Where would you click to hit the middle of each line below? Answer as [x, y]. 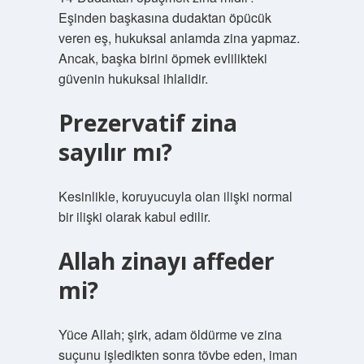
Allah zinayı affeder [166, 261]
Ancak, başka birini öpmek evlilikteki [162, 58]
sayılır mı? [115, 152]
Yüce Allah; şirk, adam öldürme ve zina [170, 334]
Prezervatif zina [147, 123]
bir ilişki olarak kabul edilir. [134, 217]
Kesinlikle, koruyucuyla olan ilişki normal [175, 196]
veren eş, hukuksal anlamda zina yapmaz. [179, 38]
